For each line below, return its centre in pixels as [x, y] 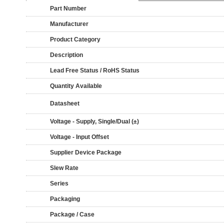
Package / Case [72, 214]
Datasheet [65, 103]
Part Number [68, 8]
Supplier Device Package [86, 152]
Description [66, 55]
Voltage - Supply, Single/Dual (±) [94, 121]
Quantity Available [76, 86]
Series [59, 183]
